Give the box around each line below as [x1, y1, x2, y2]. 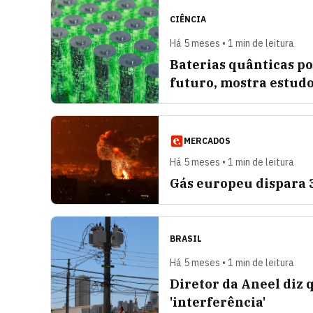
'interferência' [170, 294, 265, 310]
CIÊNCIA [170, 14, 206, 24]
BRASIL [170, 233, 202, 244]
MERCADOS [184, 136, 231, 146]
